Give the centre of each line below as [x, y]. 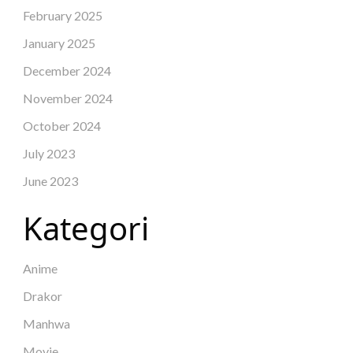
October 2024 [62, 125]
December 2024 [67, 70]
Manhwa [47, 323]
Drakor [43, 295]
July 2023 [49, 153]
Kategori [86, 228]
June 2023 [51, 180]
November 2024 [68, 98]
